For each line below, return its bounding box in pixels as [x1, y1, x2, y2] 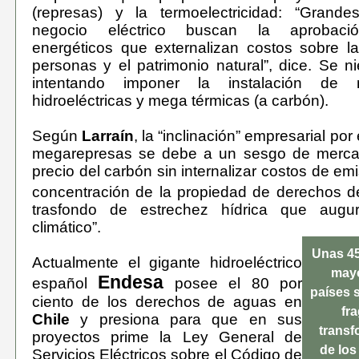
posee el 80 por [163, 274, 303, 292]
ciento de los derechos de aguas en [32, 292, 302, 310]
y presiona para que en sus [70, 310, 302, 328]
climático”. [32, 218, 101, 236]
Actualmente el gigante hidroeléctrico [32, 253, 302, 271]
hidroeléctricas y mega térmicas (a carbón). [32, 92, 329, 109]
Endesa [98, 271, 164, 292]
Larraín [82, 127, 135, 144]
